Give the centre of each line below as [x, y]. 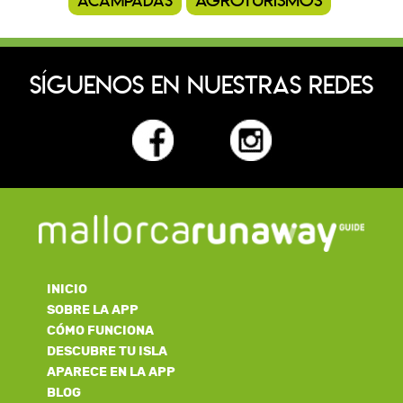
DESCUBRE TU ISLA [107, 351]
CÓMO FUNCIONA [101, 330]
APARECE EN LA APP [112, 372]
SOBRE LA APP [93, 309]
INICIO [67, 289]
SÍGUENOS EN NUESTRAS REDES [201, 87]
